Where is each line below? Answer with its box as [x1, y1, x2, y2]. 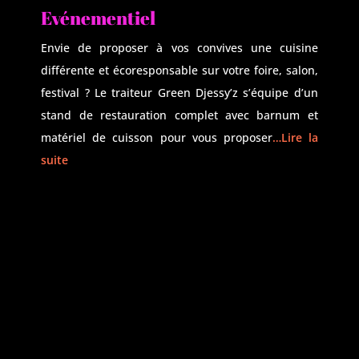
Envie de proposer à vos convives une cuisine [41, 40, 318, 55]
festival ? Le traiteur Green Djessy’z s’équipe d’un [41, 85, 318, 100]
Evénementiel [41, 6, 156, 30]
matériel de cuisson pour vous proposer [41, 130, 272, 145]
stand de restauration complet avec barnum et [41, 107, 318, 123]
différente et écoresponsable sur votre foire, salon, [41, 63, 318, 78]
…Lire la [272, 130, 318, 145]
